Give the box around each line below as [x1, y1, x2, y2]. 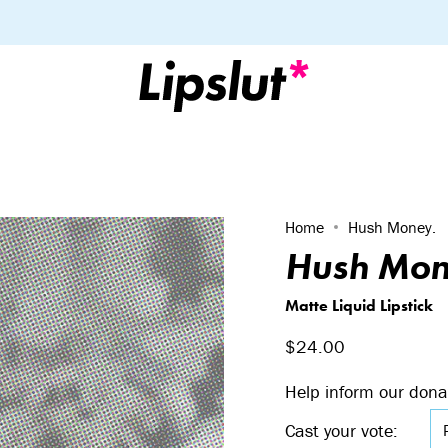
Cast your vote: [285, 418, 398, 442]
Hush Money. [348, 217, 436, 237]
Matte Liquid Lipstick [285, 294, 433, 316]
